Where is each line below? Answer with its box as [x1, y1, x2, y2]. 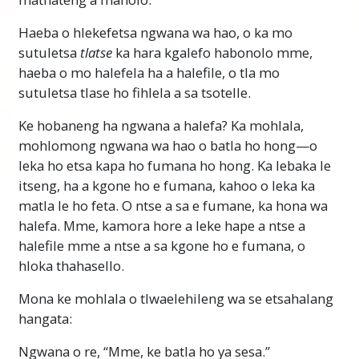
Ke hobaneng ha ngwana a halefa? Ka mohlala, [18, 116, 304, 135]
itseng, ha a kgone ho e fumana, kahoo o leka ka [18, 176, 315, 196]
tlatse [80, 43, 112, 63]
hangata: [18, 309, 72, 329]
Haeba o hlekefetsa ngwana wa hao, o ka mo [18, 23, 292, 42]
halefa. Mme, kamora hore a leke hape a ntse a [18, 216, 305, 236]
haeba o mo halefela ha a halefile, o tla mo [18, 63, 280, 83]
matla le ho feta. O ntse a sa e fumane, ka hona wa [18, 196, 328, 216]
